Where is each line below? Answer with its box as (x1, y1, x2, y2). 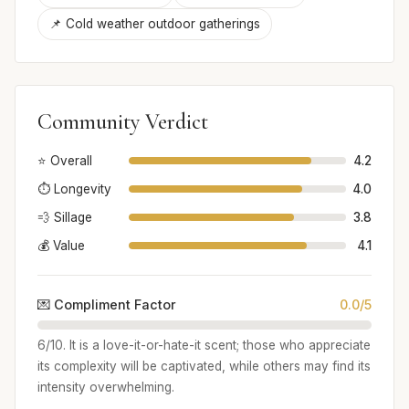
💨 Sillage (37, 209, 92, 225)
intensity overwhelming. (37, 379, 174, 394)
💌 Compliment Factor (37, 296, 176, 312)
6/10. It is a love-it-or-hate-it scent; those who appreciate (37, 337, 371, 352)
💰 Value (37, 237, 85, 253)
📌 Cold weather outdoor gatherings (49, 16, 260, 31)
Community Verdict (37, 108, 208, 135)
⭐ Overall (37, 152, 92, 168)
